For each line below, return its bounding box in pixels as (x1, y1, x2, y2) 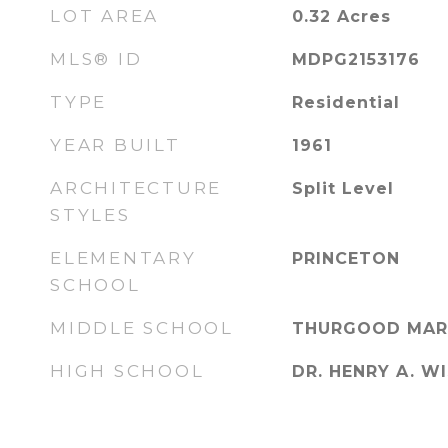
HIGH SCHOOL (50, 361, 205, 381)
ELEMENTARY (50, 248, 197, 268)
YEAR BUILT (50, 135, 181, 155)
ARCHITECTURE (50, 178, 222, 198)
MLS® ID (50, 49, 143, 69)
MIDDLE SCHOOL (50, 318, 234, 338)
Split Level (291, 179, 394, 198)
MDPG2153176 (291, 50, 420, 69)
